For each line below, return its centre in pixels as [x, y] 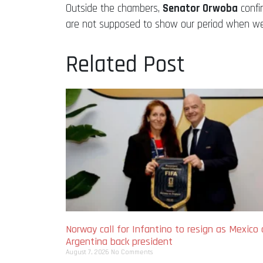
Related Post [125, 65]
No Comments [132, 252]
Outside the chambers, [114, 8]
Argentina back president [119, 241]
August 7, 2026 [88, 252]
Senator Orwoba [200, 8]
